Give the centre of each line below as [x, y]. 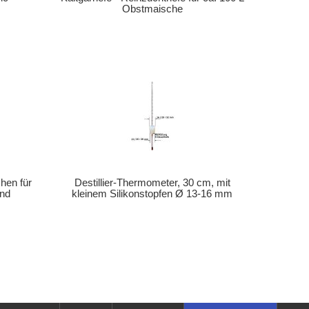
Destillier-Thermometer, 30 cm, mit [152, 182]
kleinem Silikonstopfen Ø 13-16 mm [152, 193]
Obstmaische [152, 9]
